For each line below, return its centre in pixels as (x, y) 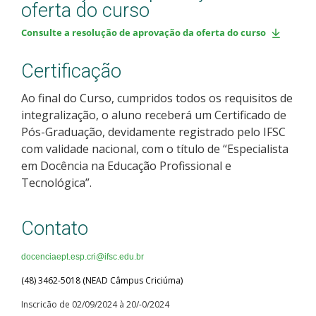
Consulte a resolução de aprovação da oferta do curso (144, 32)
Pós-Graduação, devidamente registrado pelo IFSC (153, 132)
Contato (55, 228)
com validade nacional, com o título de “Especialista (155, 148)
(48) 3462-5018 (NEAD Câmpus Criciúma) (102, 280)
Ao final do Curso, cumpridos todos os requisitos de (157, 98)
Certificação (71, 71)
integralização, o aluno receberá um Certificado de (154, 115)
